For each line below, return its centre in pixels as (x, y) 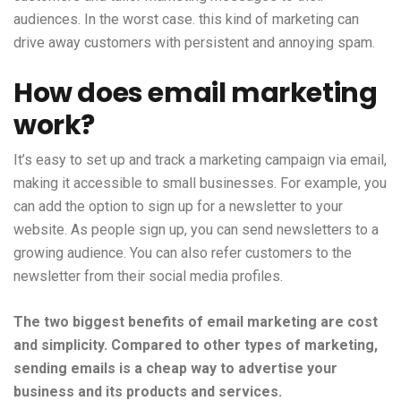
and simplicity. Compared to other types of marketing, (196, 345)
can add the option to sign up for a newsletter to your (178, 206)
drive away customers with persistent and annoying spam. (194, 42)
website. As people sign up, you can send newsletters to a (196, 229)
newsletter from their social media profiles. (148, 276)
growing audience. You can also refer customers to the (183, 252)
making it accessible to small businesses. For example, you (200, 183)
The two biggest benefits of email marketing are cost (196, 321)
